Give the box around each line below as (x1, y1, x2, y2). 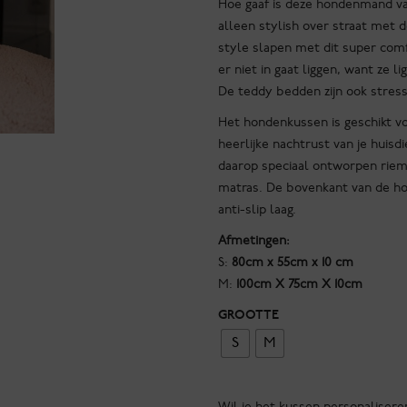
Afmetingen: (217, 233, 290, 249)
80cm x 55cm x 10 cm (231, 254, 353, 271)
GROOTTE (217, 307, 279, 323)
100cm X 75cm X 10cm (232, 276, 362, 293)
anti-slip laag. (217, 202, 300, 218)
